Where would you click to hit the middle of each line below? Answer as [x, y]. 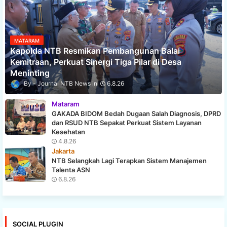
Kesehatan [68, 131]
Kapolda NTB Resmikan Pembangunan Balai [95, 51]
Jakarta [63, 151]
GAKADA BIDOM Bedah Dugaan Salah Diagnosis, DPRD [136, 113]
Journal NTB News [64, 84]
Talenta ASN [71, 169]
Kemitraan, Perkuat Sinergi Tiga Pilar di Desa [96, 62]
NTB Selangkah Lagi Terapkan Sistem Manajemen [129, 160]
